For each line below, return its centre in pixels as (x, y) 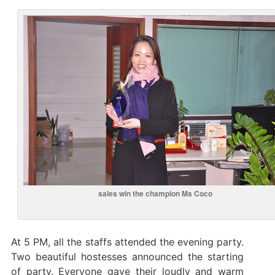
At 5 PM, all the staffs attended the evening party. (127, 242)
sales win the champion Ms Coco (156, 193)
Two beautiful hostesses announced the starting (127, 256)
